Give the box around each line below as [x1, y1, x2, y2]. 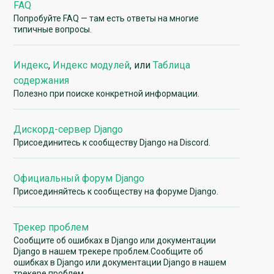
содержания [13, 74, 70, 86]
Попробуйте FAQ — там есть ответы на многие [13, 13, 199, 23]
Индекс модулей [53, 59, 130, 71]
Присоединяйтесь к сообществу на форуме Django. [13, 186, 219, 196]
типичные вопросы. [13, 24, 92, 34]
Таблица [153, 59, 191, 71]
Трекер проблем [13, 221, 89, 233]
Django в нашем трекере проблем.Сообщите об [13, 246, 204, 256]
